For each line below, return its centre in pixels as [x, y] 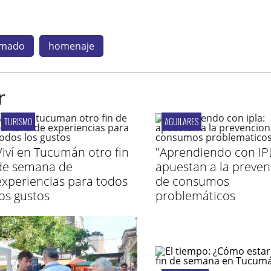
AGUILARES [181, 121]
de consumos [192, 181]
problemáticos [195, 196]
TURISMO [18, 121]
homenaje [71, 46]
